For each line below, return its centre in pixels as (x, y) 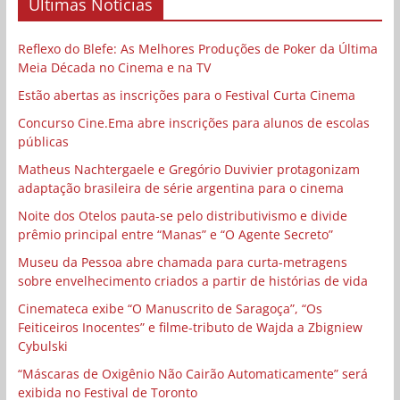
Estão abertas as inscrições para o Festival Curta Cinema (186, 95)
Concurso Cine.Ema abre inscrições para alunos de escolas (193, 122)
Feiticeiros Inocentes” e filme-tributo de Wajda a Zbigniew (190, 327)
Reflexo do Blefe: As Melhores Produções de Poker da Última (197, 48)
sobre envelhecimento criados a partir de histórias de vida (192, 280)
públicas (43, 141)
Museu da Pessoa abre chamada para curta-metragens (182, 262)
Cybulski (42, 346)
